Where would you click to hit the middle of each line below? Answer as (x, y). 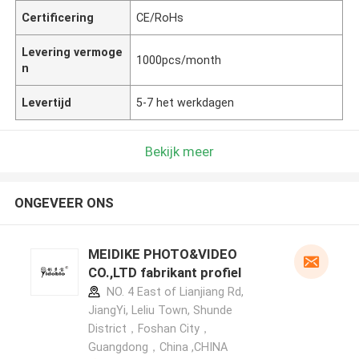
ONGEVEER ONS (64, 203)
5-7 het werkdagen (186, 102)
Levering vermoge (73, 52)
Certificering (58, 17)
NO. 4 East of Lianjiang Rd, (173, 292)
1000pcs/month (179, 60)
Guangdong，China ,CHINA (157, 347)
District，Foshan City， (149, 329)
